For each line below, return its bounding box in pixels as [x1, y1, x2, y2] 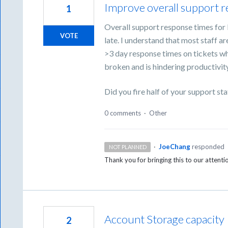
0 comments [104, 109, 141, 118]
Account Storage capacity [104, 212, 225, 226]
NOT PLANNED [108, 144, 147, 151]
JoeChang [158, 142, 190, 151]
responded [191, 142, 224, 151]
